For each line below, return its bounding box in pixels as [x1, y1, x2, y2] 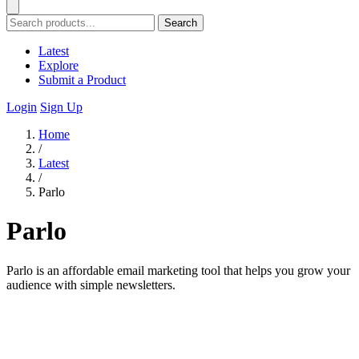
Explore [38, 58, 79, 72]
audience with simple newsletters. [6, 277, 175, 292]
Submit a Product [38, 73, 126, 87]
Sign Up [40, 100, 83, 114]
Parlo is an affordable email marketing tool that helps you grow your [6, 263, 350, 277]
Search [164, 17, 197, 29]
